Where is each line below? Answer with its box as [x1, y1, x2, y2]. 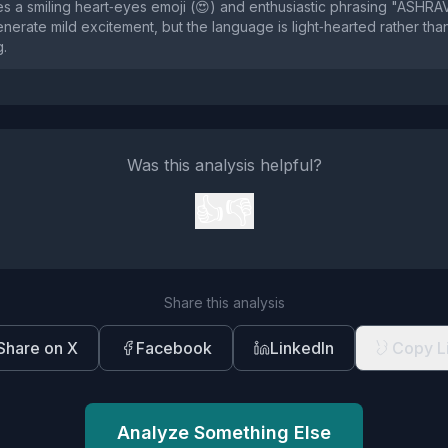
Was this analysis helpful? [126, 155, 322, 175]
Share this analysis [163, 294, 285, 311]
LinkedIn [270, 338, 334, 358]
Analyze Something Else [117, 422, 331, 443]
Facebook [136, 338, 212, 358]
